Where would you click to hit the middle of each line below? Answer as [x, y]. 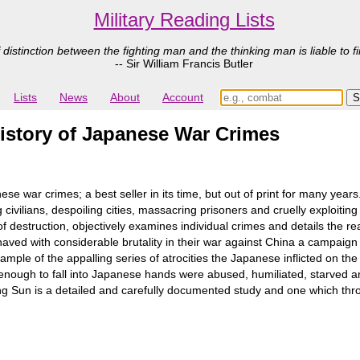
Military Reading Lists [184, 20]
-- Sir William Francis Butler [184, 63]
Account [183, 98]
